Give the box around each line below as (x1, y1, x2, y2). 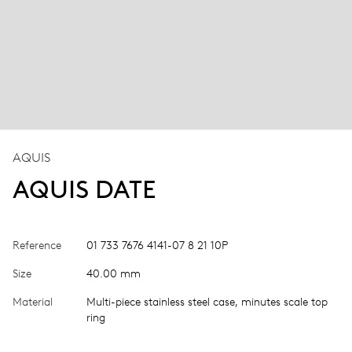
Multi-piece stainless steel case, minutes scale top (86, 295, 328, 309)
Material (13, 295, 53, 309)
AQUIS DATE (13, 174, 156, 204)
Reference (13, 238, 61, 252)
